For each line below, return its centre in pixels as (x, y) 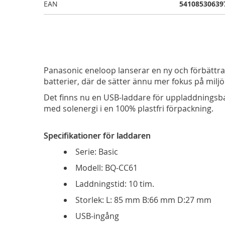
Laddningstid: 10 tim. (115, 184)
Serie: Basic (97, 152)
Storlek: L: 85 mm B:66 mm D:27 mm (143, 200)
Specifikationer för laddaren (97, 136)
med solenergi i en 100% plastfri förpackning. (129, 108)
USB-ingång (97, 216)
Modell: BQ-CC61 (106, 168)
